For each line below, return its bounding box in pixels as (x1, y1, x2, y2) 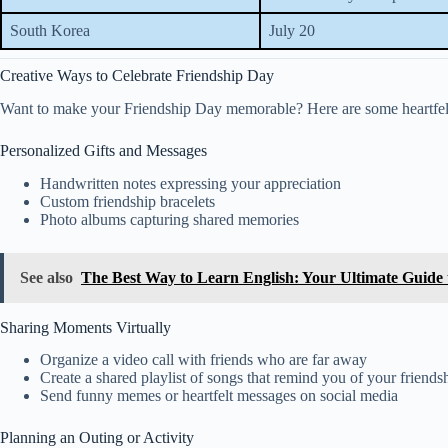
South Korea (10, 21, 90, 39)
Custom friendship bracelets (40, 192, 215, 210)
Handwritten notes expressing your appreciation (40, 174, 341, 192)
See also (20, 268, 73, 286)
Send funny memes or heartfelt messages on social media (40, 387, 398, 405)
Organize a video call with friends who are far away (40, 351, 367, 369)
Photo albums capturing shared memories (40, 210, 299, 228)
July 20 (269, 21, 315, 39)
